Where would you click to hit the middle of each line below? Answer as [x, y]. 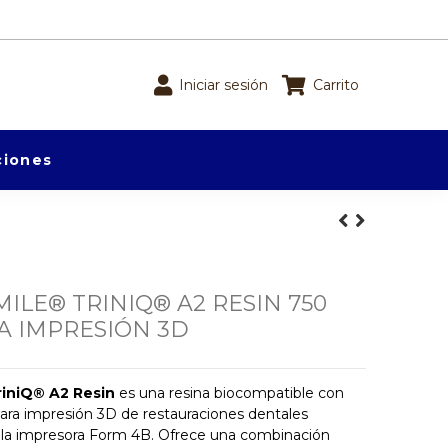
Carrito [335, 84]
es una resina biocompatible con [229, 393]
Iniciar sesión [223, 84]
